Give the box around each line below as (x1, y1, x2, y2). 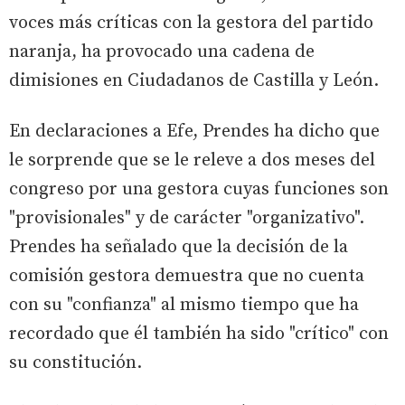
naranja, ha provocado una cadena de (9, 40, 315, 63)
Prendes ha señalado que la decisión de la (9, 235, 348, 259)
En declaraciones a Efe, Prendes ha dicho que (9, 119, 380, 143)
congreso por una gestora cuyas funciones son (9, 177, 389, 201)
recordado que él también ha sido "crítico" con (9, 322, 389, 345)
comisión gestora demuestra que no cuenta (9, 264, 364, 287)
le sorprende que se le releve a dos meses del (9, 148, 375, 172)
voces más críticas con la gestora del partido (9, 11, 373, 34)
